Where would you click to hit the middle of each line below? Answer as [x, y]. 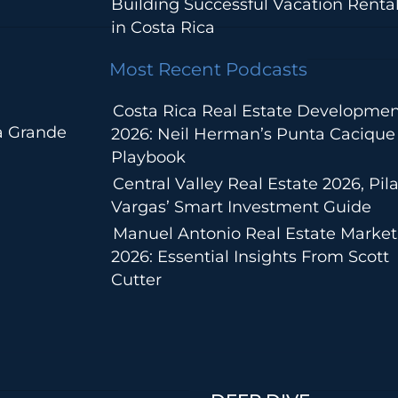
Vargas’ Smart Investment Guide [241, 207]
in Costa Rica [163, 28]
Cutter [136, 280]
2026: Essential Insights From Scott [250, 257]
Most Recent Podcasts [208, 70]
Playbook [148, 158]
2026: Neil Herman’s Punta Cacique [253, 135]
